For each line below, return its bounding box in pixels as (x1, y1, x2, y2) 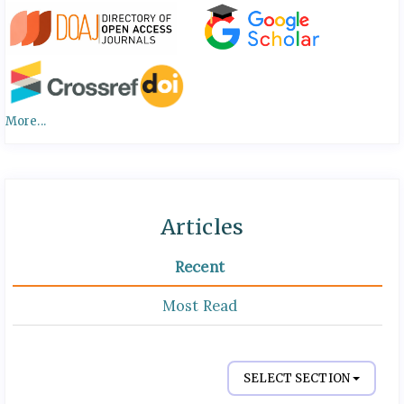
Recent (175, 257, 225, 276)
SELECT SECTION (243, 370, 353, 386)
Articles (161, 214, 243, 241)
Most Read (162, 296, 237, 315)
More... (5, 114, 46, 130)
